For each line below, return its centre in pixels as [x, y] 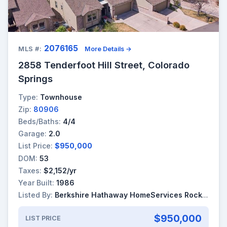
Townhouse [61, 97]
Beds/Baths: [40, 121]
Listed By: [35, 195]
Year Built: [36, 182]
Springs [35, 78]
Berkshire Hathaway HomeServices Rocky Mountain [128, 195]
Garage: [32, 134]
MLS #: [30, 49]
